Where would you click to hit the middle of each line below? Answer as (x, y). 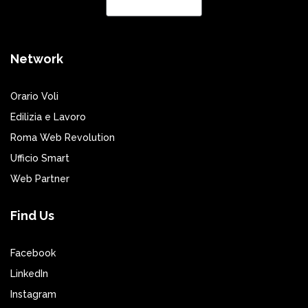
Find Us (32, 215)
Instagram (33, 294)
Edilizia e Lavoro (48, 117)
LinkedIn (29, 273)
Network (37, 58)
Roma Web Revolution (63, 137)
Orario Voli (34, 96)
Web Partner (40, 178)
